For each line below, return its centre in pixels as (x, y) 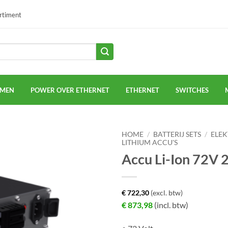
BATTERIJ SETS (177, 134)
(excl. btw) (166, 192)
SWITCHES (192, 90)
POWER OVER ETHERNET (70, 90)
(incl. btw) (170, 205)
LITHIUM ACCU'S (150, 142)
